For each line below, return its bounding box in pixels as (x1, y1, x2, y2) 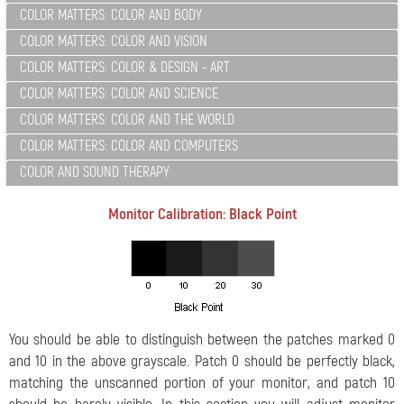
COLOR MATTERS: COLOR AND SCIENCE (20, 85, 218, 103)
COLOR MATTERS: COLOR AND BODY (20, 6, 202, 24)
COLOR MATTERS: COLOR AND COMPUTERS (20, 137, 238, 155)
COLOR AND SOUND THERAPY (20, 163, 170, 181)
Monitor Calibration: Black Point (107, 205, 297, 224)
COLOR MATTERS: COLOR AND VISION (20, 32, 207, 50)
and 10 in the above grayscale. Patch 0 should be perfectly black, (9, 352, 395, 371)
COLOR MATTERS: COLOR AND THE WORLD (20, 111, 234, 129)
